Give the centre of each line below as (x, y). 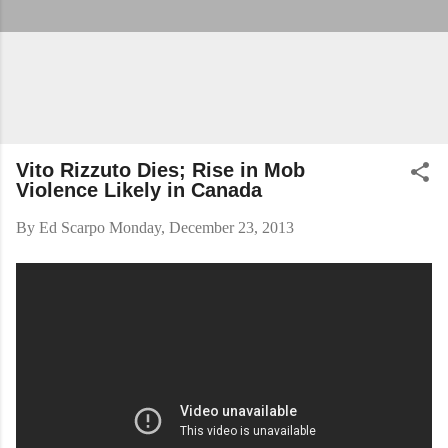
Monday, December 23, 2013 (201, 227)
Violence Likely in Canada (139, 190)
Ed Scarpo (72, 227)
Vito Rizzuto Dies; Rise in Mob (160, 170)
